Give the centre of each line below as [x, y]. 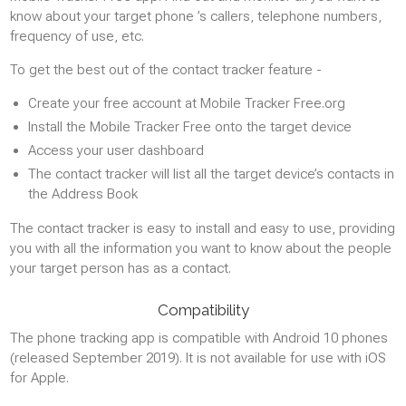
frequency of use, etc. [77, 36]
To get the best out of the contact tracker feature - [166, 70]
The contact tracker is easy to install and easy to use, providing [203, 228]
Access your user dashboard [116, 150]
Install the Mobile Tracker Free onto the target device [190, 127]
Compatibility [203, 310]
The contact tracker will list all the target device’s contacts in [211, 174]
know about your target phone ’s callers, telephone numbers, [196, 16]
